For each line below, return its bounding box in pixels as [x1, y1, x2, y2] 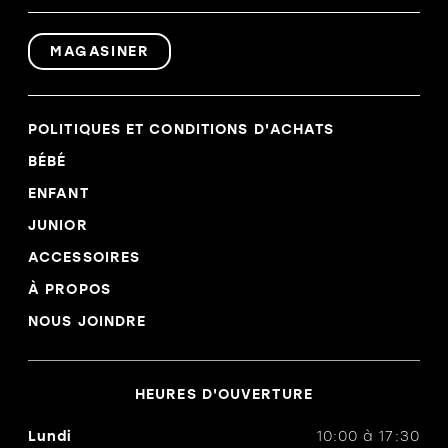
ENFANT [28, 185, 89, 203]
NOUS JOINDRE [28, 313, 147, 331]
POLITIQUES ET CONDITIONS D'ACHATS [28, 121, 335, 139]
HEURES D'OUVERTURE [135, 386, 313, 404]
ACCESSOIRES [28, 249, 141, 267]
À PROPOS [28, 281, 111, 299]
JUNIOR [28, 217, 88, 235]
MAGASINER [50, 43, 150, 61]
